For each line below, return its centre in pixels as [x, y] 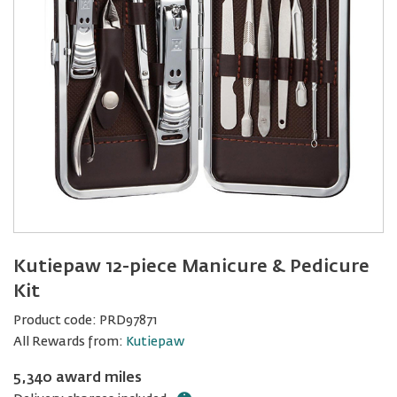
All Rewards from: [70, 342]
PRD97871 [128, 321]
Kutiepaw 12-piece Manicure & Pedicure [191, 267]
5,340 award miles [78, 378]
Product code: [55, 321]
